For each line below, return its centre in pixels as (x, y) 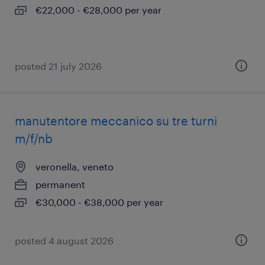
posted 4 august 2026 (64, 240)
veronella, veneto (75, 167)
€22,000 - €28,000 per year (98, 10)
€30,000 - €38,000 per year (99, 202)
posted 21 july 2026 (58, 66)
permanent (60, 184)
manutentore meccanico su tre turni (116, 121)
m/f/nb (34, 138)
